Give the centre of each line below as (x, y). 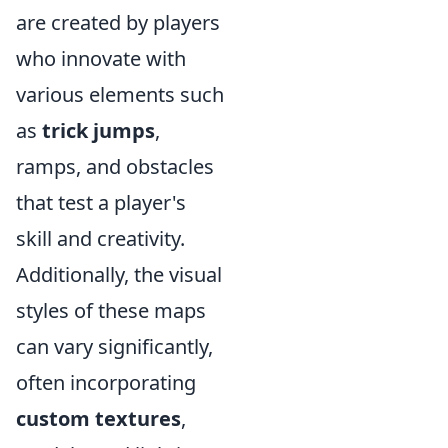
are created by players (118, 22)
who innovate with (101, 58)
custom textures (98, 418)
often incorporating (106, 382)
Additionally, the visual (119, 274)
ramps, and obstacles (115, 166)
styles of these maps (111, 310)
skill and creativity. (100, 238)
